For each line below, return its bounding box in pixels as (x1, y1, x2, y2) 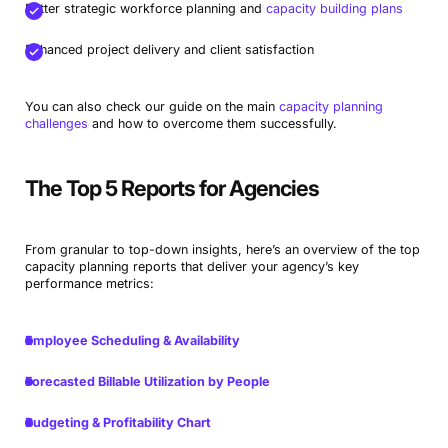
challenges (24, 116, 88, 132)
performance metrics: (24, 276, 154, 292)
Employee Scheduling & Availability (24, 333, 240, 349)
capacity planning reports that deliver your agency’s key (24, 259, 359, 275)
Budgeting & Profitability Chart (24, 415, 211, 431)
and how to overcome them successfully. (87, 116, 337, 132)
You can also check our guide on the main (24, 99, 279, 115)
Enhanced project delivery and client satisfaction (24, 42, 314, 58)
